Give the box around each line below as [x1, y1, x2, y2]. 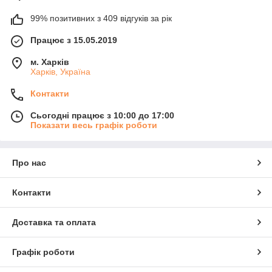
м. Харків [30, 57, 69, 67]
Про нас [12, 158, 46, 168]
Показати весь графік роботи [30, 120, 157, 131]
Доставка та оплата [12, 217, 96, 228]
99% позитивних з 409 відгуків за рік [30, 13, 172, 24]
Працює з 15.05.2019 [30, 35, 117, 46]
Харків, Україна [30, 67, 90, 77]
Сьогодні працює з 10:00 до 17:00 [30, 110, 174, 121]
